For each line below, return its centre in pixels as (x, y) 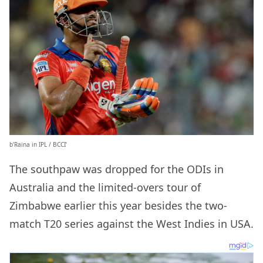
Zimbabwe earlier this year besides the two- (118, 206)
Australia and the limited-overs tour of (105, 188)
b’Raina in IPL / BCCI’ (38, 145)
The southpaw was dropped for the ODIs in (117, 169)
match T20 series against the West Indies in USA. (131, 224)
